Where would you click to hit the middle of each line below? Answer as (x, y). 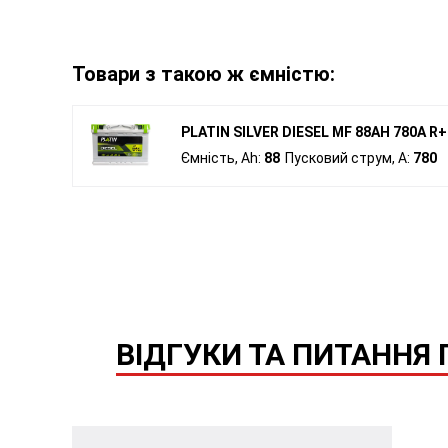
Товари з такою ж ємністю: (203, 74)
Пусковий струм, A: (349, 157)
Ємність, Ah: (222, 157)
